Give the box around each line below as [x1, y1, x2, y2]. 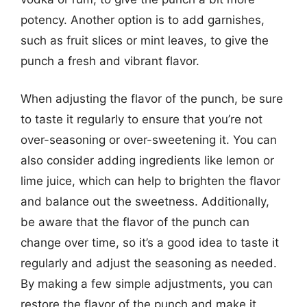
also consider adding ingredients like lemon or [21, 153, 274, 167]
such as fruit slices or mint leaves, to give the [21, 33, 269, 47]
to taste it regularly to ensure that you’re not [21, 112, 262, 126]
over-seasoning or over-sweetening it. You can [21, 133, 277, 147]
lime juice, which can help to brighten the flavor [21, 174, 280, 188]
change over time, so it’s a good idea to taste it [21, 236, 279, 249]
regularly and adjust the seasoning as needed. [21, 256, 277, 270]
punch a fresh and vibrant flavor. [21, 53, 199, 68]
